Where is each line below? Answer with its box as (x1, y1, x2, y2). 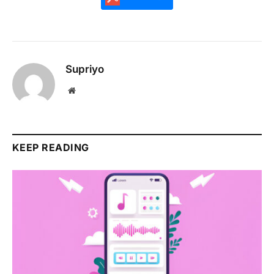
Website (75, 85, 102, 94)
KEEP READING (12, 141, 89, 154)
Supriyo (65, 62, 104, 75)
